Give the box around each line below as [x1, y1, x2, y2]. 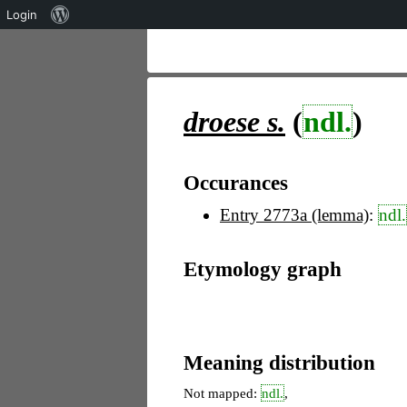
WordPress [69, 35, 130, 50]
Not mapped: [184, 385, 261, 402]
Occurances [184, 170, 288, 194]
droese [184, 105, 260, 138]
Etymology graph [184, 256, 342, 281]
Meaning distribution [184, 350, 375, 374]
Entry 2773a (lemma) [220, 205, 369, 225]
